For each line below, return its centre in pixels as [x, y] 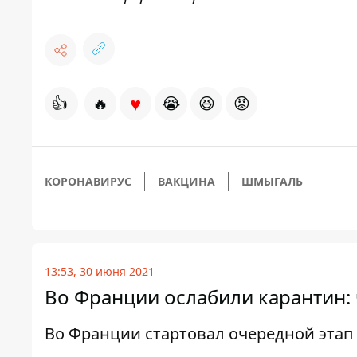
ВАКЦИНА [186, 182]
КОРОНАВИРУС [88, 182]
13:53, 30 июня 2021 [100, 272]
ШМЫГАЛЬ [272, 182]
